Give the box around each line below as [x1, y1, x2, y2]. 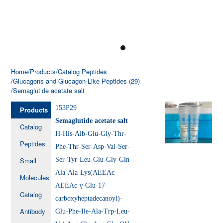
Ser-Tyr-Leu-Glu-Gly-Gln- [55, 155, 132, 163]
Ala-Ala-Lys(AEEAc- [55, 168, 117, 176]
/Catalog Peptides [56, 66, 108, 76]
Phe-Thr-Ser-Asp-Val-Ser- [55, 142, 130, 150]
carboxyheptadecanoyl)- [55, 194, 123, 202]
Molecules [20, 172, 50, 182]
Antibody [20, 206, 46, 216]
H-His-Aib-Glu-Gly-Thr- [55, 129, 127, 137]
